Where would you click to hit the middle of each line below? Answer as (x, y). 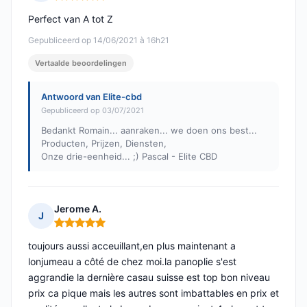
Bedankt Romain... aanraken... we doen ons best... (149, 131)
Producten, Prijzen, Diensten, (104, 144)
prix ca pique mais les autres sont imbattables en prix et (153, 293)
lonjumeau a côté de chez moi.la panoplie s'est (132, 262)
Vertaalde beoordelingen (81, 63)
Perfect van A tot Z (71, 19)
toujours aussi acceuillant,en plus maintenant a (132, 246)
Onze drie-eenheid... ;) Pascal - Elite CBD (129, 157)
